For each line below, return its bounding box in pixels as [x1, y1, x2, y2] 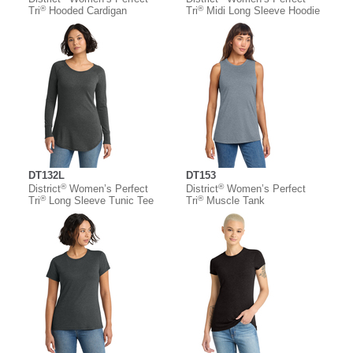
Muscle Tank [203, 195, 265, 207]
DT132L [28, 169, 65, 182]
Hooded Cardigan [46, 5, 127, 17]
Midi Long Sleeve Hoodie [203, 5, 320, 17]
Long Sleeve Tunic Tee [46, 195, 154, 207]
